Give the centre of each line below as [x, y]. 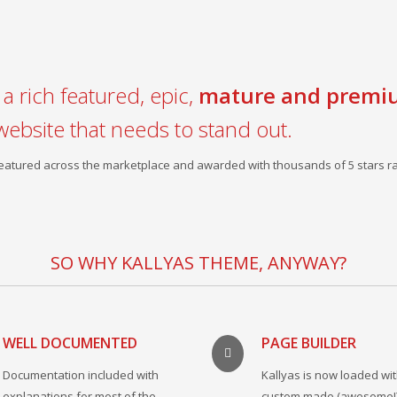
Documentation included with [80, 375]
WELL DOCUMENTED [70, 343]
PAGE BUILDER [309, 343]
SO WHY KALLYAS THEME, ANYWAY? [198, 263]
